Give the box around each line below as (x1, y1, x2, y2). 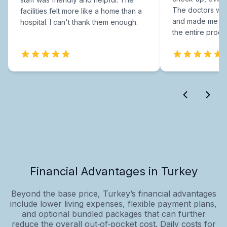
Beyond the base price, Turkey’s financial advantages (11, 188, 216, 199)
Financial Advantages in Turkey (29, 164, 198, 178)
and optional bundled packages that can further (21, 208, 206, 219)
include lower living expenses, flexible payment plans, (10, 198, 217, 209)
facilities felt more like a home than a (20, 6, 142, 15)
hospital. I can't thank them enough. (20, 17, 138, 26)
